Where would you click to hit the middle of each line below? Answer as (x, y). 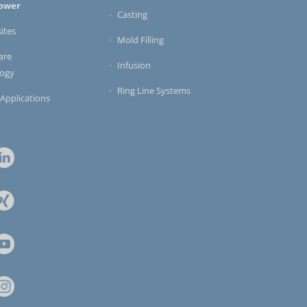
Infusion (134, 65)
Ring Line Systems (153, 91)
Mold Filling (140, 40)
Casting (132, 15)
